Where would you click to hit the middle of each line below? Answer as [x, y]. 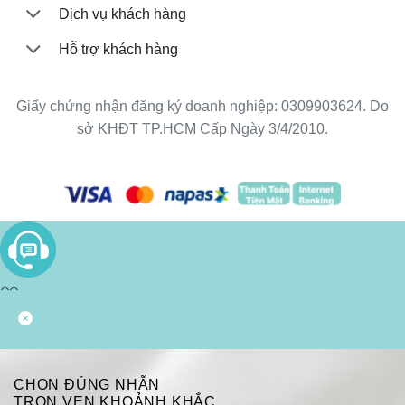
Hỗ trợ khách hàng [118, 49]
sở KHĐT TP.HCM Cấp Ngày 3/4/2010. [202, 129]
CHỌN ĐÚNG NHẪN [87, 385]
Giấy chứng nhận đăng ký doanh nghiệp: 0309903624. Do [202, 106]
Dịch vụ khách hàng [122, 14]
